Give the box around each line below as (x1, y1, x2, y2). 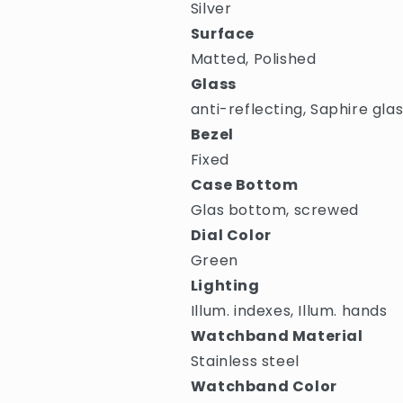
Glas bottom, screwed (190, 200, 359, 220)
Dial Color (190, 225, 272, 246)
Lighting (190, 275, 260, 296)
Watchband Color (190, 376, 337, 397)
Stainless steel (190, 351, 300, 372)
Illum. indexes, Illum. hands (190, 300, 388, 321)
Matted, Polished (190, 49, 317, 69)
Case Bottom (190, 175, 299, 195)
